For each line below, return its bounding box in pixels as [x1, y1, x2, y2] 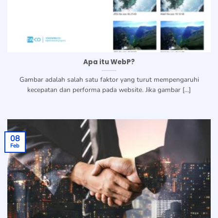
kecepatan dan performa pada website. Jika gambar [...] [27, 85, 191, 95]
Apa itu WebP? [83, 57, 135, 67]
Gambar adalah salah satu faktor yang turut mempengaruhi [19, 75, 199, 85]
